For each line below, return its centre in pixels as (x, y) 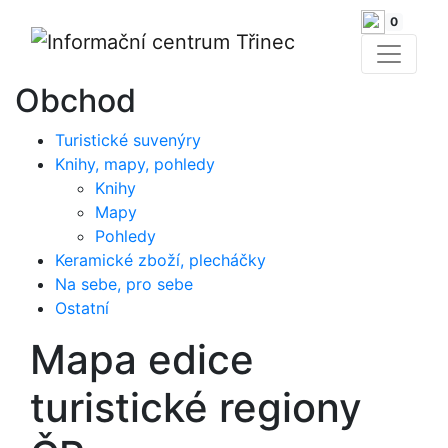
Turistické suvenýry (128, 139)
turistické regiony (196, 407)
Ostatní (82, 307)
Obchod (75, 100)
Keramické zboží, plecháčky (160, 259)
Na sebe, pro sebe (124, 283)
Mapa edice (142, 359)
